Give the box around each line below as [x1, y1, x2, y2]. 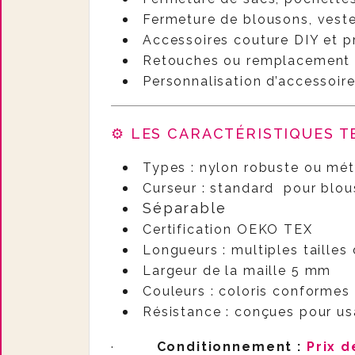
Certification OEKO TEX [143, 222, 313, 237]
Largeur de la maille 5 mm [143, 263, 332, 278]
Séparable [143, 200, 227, 216]
